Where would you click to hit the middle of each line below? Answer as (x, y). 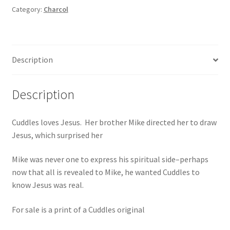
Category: (27, 9)
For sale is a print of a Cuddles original (78, 209)
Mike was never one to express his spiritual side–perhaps (110, 159)
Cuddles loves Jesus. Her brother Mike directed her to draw (114, 122)
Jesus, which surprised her (57, 135)
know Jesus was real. (47, 185)
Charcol (56, 9)
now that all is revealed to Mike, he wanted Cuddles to (106, 172)
